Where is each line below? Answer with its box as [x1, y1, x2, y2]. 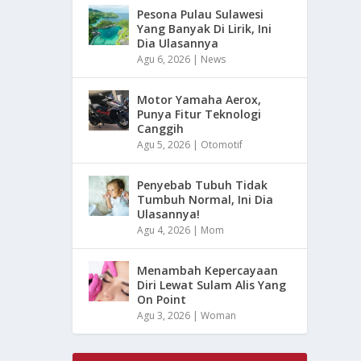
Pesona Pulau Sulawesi [137, 6, 264, 22]
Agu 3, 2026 [137, 308, 191, 322]
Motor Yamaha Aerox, [137, 91, 262, 107]
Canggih [137, 120, 185, 136]
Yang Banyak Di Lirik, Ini [137, 20, 272, 36]
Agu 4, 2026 [137, 222, 191, 237]
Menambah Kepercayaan [137, 262, 279, 278]
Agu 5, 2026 [137, 137, 191, 151]
